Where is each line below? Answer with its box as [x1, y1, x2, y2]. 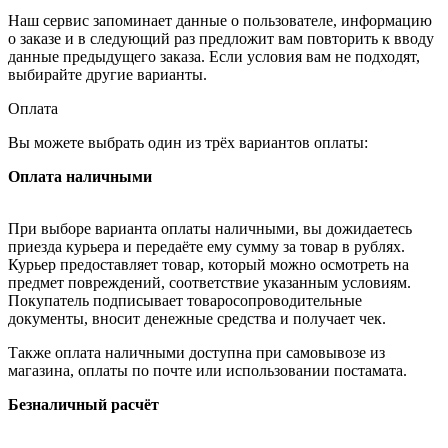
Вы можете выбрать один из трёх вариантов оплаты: [8, 133, 368, 151]
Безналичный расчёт [8, 395, 159, 413]
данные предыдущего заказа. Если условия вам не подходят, [8, 47, 420, 65]
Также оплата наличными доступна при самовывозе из [8, 343, 385, 361]
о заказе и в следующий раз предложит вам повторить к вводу [8, 29, 434, 47]
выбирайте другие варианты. [8, 65, 207, 83]
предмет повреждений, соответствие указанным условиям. [8, 273, 411, 291]
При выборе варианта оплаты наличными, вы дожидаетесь [8, 219, 412, 237]
